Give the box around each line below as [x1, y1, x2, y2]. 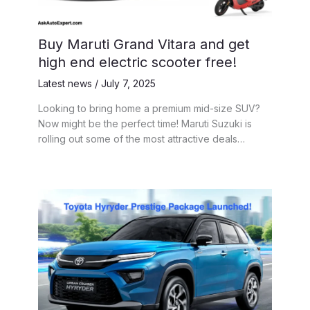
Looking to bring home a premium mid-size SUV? [38, 102, 260, 114]
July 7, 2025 [101, 77, 156, 89]
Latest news [38, 77, 92, 89]
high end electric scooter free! [38, 53, 237, 71]
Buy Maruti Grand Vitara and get [38, 35, 250, 53]
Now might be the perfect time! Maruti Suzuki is [38, 117, 252, 129]
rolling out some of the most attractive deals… [38, 132, 245, 145]
